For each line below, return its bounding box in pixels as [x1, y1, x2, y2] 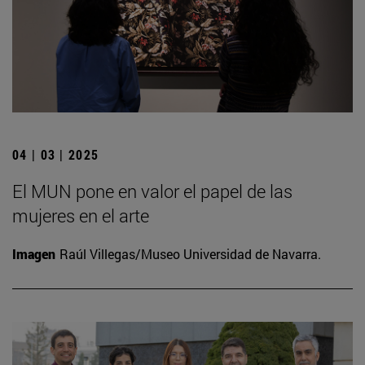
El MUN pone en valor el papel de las [12, 179, 292, 204]
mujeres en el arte [12, 204, 149, 228]
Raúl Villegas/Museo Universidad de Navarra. [59, 245, 321, 263]
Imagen [12, 245, 55, 263]
